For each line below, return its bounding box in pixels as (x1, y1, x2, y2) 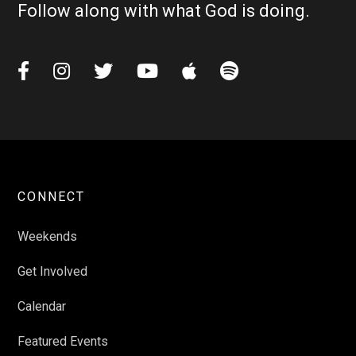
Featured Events (17, 334, 109, 350)
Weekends (17, 229, 78, 245)
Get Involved (17, 264, 88, 280)
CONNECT (17, 189, 86, 205)
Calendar (17, 299, 67, 315)
